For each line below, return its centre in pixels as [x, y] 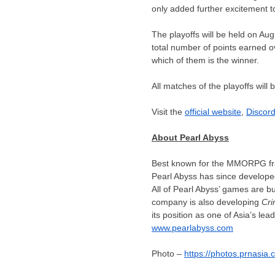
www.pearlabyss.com [192, 227]
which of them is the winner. [207, 60]
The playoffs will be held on [205, 34]
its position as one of [192, 215]
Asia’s [245, 215]
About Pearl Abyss [190, 137]
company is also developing [207, 202]
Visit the [168, 111]
